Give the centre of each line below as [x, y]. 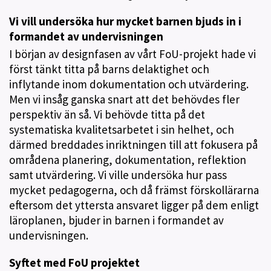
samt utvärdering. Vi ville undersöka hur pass [118, 175]
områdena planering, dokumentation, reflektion [128, 159]
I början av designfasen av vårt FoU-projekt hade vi [132, 54]
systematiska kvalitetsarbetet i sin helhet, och [122, 129]
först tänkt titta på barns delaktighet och [109, 69]
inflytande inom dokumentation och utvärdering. [129, 84]
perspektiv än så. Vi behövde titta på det [107, 114]
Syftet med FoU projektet [74, 262]
